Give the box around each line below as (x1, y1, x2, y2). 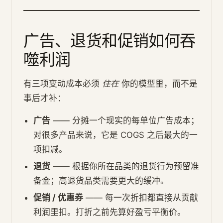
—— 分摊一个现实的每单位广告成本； (50, 115, 200, 126)
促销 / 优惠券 (33, 193, 84, 203)
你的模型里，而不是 (119, 79, 198, 89)
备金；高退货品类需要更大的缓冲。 (33, 176, 169, 186)
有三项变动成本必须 (23, 79, 103, 89)
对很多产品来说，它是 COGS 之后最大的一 (33, 130, 198, 140)
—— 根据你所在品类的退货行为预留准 (50, 161, 200, 172)
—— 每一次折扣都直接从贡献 (83, 193, 199, 203)
